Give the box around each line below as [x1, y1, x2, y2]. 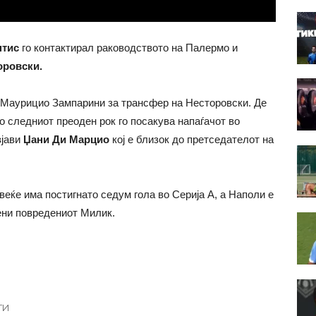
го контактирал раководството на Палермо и [18, 41, 238, 54]
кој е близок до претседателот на [109, 133, 274, 145]
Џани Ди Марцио [23, 133, 109, 145]
